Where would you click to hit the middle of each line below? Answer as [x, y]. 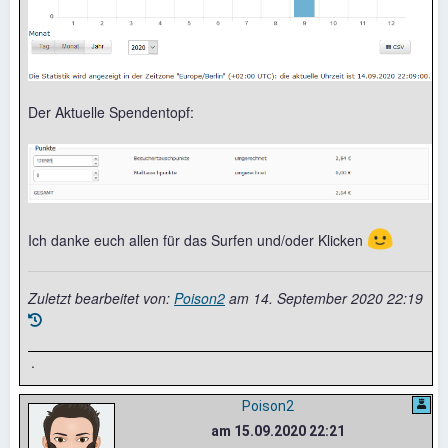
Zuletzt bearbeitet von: [101, 297]
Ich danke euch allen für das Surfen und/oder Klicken [197, 239]
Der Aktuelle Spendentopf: [111, 111]
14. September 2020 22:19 [338, 297]
